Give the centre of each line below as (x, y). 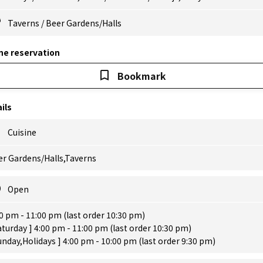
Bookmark (141, 76)
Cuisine (22, 132)
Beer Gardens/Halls (84, 23)
